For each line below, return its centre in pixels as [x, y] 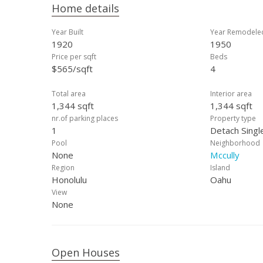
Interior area [231, 94]
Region [63, 168]
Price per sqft [74, 57]
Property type [233, 118]
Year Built [68, 32]
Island [220, 168]
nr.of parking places [85, 118]
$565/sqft [72, 69]
